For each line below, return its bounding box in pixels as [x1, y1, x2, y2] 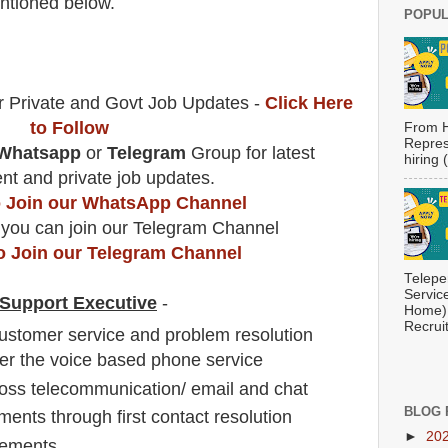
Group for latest [190, 142, 315, 163]
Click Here [264, 92, 353, 113]
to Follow [29, 117, 109, 138]
